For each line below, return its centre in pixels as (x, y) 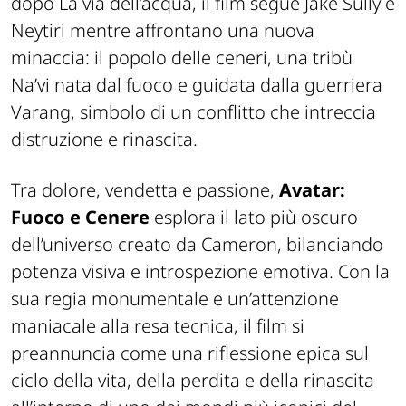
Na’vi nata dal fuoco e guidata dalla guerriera (197, 85)
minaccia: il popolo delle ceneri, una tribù (182, 58)
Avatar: (312, 190)
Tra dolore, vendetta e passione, (145, 190)
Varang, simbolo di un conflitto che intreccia (193, 112)
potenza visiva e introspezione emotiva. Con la (200, 272)
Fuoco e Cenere (80, 217)
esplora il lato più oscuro (254, 217)
